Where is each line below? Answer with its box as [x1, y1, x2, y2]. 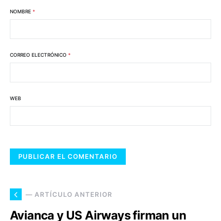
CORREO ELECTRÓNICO [10, 52, 68, 58]
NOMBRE [10, 8, 33, 14]
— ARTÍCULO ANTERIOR [26, 190, 112, 198]
